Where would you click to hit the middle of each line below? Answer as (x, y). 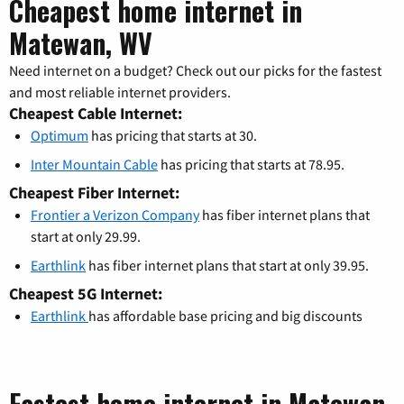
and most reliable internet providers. (120, 92)
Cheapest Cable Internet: (96, 114)
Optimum (60, 136)
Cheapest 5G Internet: (86, 294)
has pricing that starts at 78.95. (251, 165)
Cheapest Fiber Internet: (94, 193)
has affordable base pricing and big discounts (225, 316)
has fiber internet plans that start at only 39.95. (227, 266)
